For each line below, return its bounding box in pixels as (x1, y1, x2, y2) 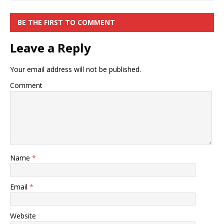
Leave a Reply (10, 39, 91, 56)
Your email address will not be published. (10, 64, 141, 74)
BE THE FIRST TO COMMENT (17, 17, 115, 27)
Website (10, 210, 36, 220)
